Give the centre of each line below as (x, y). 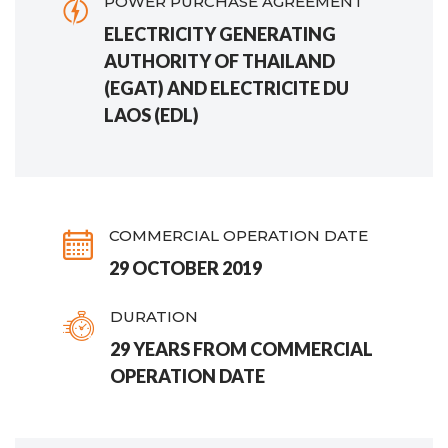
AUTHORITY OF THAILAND (219, 60)
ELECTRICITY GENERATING (220, 33)
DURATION (154, 316)
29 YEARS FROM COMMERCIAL (241, 348)
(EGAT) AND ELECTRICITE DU (226, 87)
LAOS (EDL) (151, 114)
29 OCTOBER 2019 (185, 267)
